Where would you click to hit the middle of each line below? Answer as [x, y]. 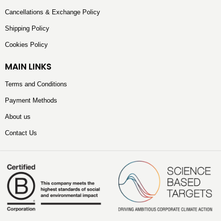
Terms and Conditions [36, 84]
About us [18, 117]
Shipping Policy [27, 28]
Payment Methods [31, 100]
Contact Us [21, 133]
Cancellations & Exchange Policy [53, 12]
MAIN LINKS [28, 67]
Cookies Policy [26, 45]
